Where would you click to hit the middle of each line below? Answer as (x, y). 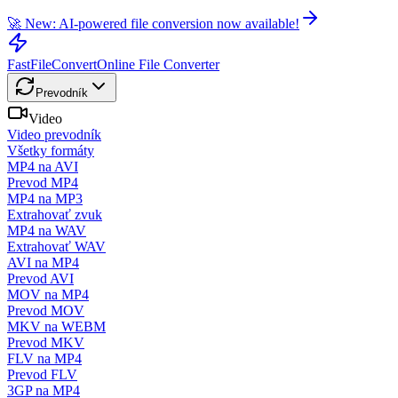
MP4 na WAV (47, 231)
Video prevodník (54, 135)
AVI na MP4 (43, 263)
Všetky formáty (51, 151)
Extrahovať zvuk (55, 215)
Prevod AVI (40, 279)
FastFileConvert (52, 64)
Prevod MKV (46, 342)
